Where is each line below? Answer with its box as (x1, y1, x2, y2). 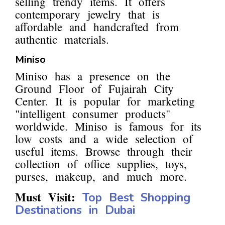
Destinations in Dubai (15, 202, 135, 218)
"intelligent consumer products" (15, 106, 170, 122)
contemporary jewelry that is (15, 7, 160, 22)
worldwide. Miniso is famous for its (15, 119, 201, 134)
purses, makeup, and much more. (15, 169, 187, 184)
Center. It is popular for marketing (15, 93, 195, 109)
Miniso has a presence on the (15, 68, 170, 84)
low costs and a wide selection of (15, 131, 193, 147)
